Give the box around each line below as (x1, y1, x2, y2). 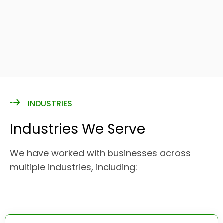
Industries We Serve (10, 119, 145, 139)
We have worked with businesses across (10, 147, 191, 159)
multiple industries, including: (10, 161, 137, 173)
